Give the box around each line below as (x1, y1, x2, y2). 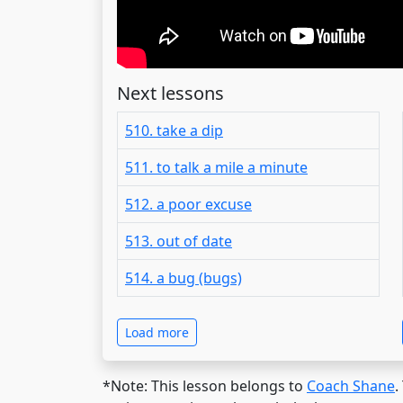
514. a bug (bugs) (125, 267, 242, 288)
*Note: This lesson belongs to (103, 375, 307, 396)
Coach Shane (307, 375, 395, 396)
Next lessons (117, 80, 224, 105)
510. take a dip (125, 120, 223, 140)
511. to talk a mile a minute (125, 157, 308, 177)
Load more (125, 323, 189, 341)
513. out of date (125, 230, 232, 251)
